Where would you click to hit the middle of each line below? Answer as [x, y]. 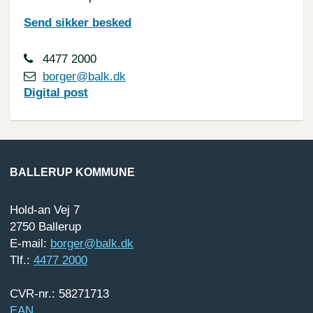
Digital [44, 93]
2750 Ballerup [45, 227]
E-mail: [30, 243]
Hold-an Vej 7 [45, 210]
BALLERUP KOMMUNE [72, 172]
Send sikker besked [78, 23]
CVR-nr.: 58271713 [59, 294]
